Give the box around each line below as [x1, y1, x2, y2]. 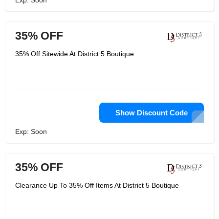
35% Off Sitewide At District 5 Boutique [15, 50, 134, 58]
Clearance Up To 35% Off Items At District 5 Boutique [15, 181, 179, 189]
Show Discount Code [115, 109, 188, 117]
